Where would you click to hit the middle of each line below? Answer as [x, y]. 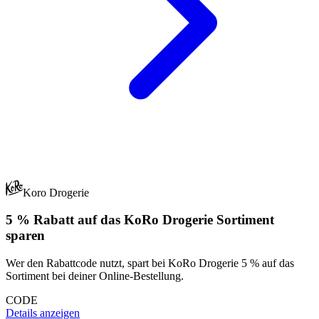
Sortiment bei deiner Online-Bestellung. [95, 276]
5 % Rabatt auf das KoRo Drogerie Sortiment [140, 220]
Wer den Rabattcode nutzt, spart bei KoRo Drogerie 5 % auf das [150, 263]
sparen [25, 236]
